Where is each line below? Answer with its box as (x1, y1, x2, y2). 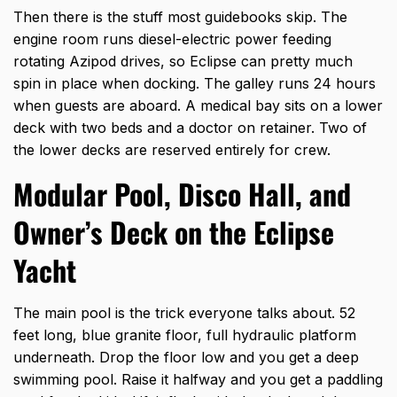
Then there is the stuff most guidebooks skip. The (13, 8, 347, 27)
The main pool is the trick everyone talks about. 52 (13, 304, 355, 323)
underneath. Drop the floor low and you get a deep (13, 348, 359, 367)
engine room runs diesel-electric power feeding (13, 30, 331, 49)
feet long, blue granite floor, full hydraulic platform (13, 326, 356, 345)
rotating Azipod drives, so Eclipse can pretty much (13, 52, 353, 71)
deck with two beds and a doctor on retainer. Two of (13, 119, 367, 137)
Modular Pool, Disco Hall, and (13, 173, 351, 215)
